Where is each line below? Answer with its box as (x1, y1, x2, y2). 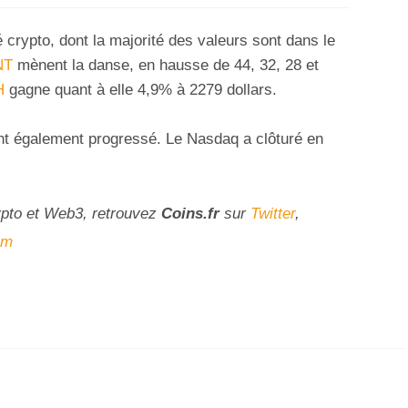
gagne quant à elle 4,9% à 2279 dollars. (5, 80, 277, 98)
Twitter (250, 205, 295, 223)
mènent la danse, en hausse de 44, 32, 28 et (13, 56, 319, 74)
